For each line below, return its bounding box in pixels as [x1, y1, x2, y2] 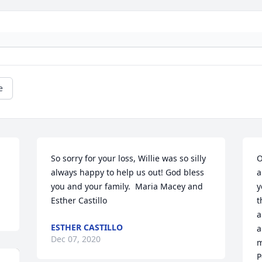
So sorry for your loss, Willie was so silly [51, 153, 206, 164]
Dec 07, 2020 [51, 233, 101, 245]
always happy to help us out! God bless [51, 167, 205, 178]
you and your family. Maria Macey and [51, 181, 204, 192]
